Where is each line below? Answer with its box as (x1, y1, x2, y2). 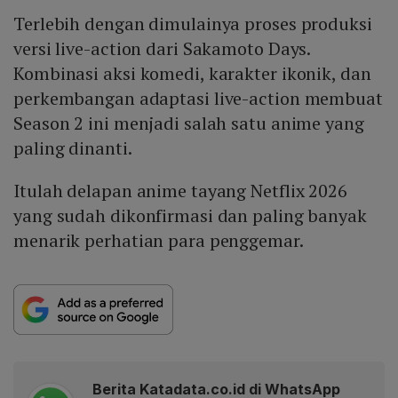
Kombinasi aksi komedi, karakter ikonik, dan (13, 60, 371, 85)
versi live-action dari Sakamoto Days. (13, 36, 311, 60)
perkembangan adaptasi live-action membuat (13, 85, 383, 110)
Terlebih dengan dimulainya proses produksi (13, 11, 372, 36)
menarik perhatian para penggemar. (13, 227, 304, 252)
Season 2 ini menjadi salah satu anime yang (13, 110, 364, 135)
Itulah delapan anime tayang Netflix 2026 (13, 178, 347, 203)
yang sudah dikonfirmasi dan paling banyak (13, 203, 367, 227)
